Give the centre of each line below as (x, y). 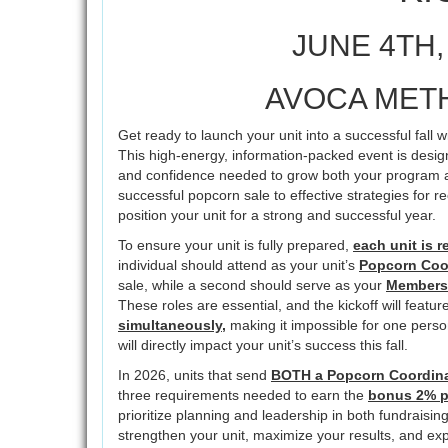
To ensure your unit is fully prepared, (235, 245)
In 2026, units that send (194, 375)
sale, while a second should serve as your (252, 285)
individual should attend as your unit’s (238, 265)
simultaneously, (172, 325)
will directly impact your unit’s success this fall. (263, 345)
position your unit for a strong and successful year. (277, 215)
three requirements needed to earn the (243, 395)
